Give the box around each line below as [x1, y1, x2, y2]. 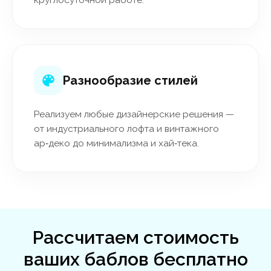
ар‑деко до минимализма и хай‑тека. [34, 137, 199, 149]
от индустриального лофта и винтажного [34, 123, 219, 134]
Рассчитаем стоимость [32, 227, 239, 248]
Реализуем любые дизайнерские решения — [34, 108, 234, 120]
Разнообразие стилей [63, 73, 198, 88]
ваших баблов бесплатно [23, 249, 248, 270]
